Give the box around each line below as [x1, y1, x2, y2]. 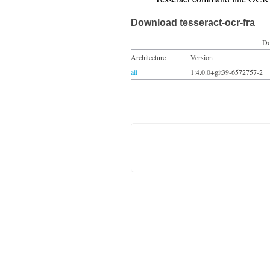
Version [190, 52, 213, 62]
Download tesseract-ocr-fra [131, 17, 255, 28]
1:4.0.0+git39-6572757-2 [190, 67, 263, 77]
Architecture [131, 52, 166, 62]
